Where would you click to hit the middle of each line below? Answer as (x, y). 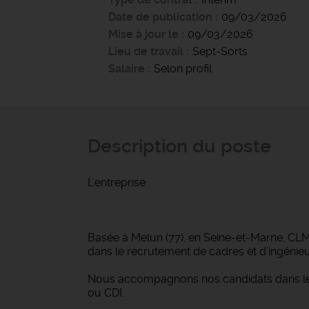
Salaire (127, 69)
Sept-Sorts (220, 51)
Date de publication (162, 17)
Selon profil (183, 69)
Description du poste (179, 146)
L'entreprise (117, 182)
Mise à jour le (143, 34)
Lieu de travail (146, 51)
